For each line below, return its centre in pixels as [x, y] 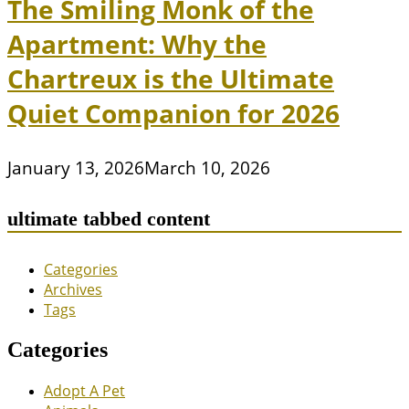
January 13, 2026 [76, 168]
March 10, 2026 [207, 168]
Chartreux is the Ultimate [171, 79]
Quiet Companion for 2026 [173, 114]
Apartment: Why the [137, 44]
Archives [73, 289]
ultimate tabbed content [109, 218]
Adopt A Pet [84, 390]
